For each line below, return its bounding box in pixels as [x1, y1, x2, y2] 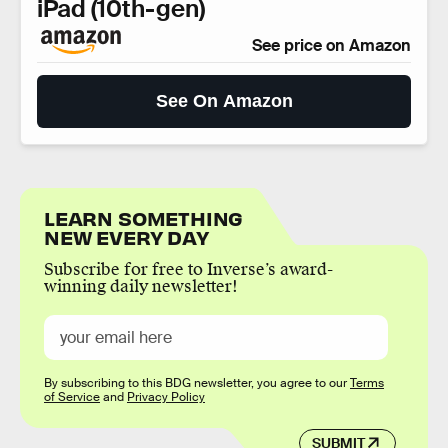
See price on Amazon [252, 35, 411, 57]
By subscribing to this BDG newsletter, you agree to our [44, 375, 350, 392]
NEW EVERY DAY [44, 224, 209, 250]
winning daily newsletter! [44, 276, 238, 298]
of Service [44, 389, 100, 406]
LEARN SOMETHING [44, 205, 244, 231]
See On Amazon [155, 91, 293, 112]
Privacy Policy [127, 389, 205, 406]
